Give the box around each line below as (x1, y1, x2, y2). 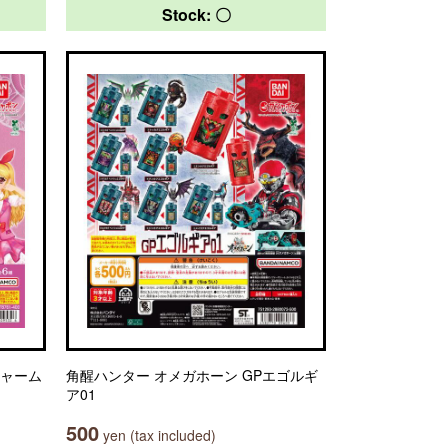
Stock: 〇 (161, 3, 231, 26)
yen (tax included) (99, 425, 216, 445)
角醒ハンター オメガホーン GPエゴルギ (66, 365, 318, 385)
